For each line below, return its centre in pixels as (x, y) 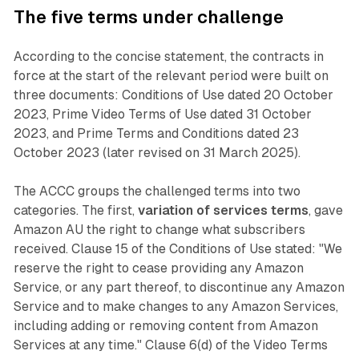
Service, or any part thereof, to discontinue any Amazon (179, 288)
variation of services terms (223, 211)
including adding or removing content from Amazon (165, 326)
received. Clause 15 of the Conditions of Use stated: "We (177, 249)
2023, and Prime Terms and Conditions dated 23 (156, 134)
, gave (325, 211)
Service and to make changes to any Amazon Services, (175, 307)
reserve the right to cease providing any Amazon (158, 268)
